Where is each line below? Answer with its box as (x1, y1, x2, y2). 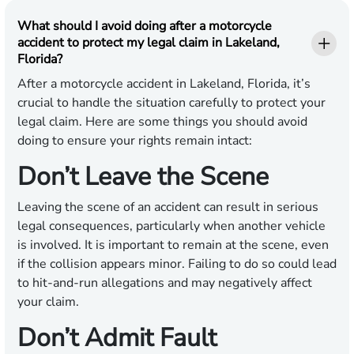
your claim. (17, 293, 79, 311)
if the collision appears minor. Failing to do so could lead (17, 255, 337, 273)
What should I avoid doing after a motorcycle (17, 17, 272, 36)
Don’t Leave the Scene (17, 160, 269, 194)
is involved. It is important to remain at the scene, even (17, 236, 329, 254)
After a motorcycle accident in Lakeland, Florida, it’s (17, 75, 311, 93)
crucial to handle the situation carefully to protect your (17, 94, 326, 112)
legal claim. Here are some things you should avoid (17, 113, 307, 131)
